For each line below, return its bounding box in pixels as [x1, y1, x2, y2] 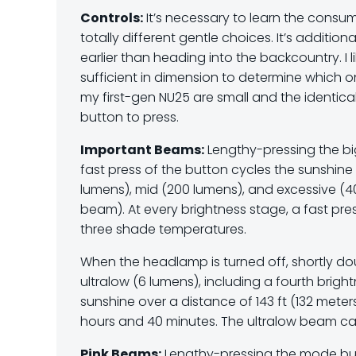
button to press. [80, 108, 179, 126]
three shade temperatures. [80, 220, 246, 238]
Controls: [80, 9, 143, 27]
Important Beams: [80, 141, 204, 159]
